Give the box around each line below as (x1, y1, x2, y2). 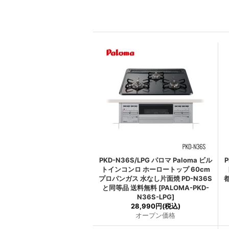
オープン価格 (135, 211, 175, 219)
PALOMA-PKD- (161, 184, 209, 192)
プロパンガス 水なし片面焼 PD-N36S (99, 174, 212, 182)
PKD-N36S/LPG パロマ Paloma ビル (99, 156, 212, 164)
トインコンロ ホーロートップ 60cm (101, 165, 210, 173)
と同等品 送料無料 (102, 184, 157, 192)
